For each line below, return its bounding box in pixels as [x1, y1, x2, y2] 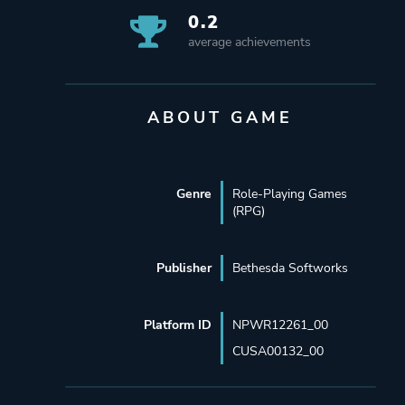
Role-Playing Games [231, 184, 347, 202]
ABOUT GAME [147, 106, 294, 128]
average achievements [187, 33, 311, 51]
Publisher [155, 259, 212, 277]
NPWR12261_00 [231, 316, 328, 334]
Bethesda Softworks [231, 259, 348, 277]
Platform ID [143, 316, 212, 334]
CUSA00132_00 [231, 342, 324, 360]
